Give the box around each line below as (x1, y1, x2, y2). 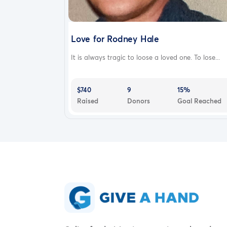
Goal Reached (177, 96, 221, 105)
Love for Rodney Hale (71, 32, 159, 45)
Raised (77, 96, 98, 105)
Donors (127, 96, 150, 105)
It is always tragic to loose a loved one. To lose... (71, 52, 220, 62)
